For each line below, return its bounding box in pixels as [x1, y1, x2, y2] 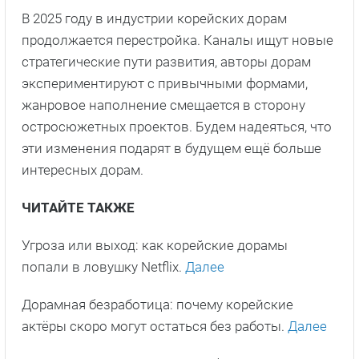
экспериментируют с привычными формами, [22, 75, 308, 91]
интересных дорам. [22, 161, 143, 178]
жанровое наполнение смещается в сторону [22, 96, 305, 113]
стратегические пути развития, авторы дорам [22, 53, 311, 70]
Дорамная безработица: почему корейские [22, 296, 293, 313]
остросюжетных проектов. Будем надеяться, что [22, 118, 332, 135]
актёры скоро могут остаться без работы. [22, 317, 288, 334]
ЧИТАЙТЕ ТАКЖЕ [22, 199, 135, 216]
